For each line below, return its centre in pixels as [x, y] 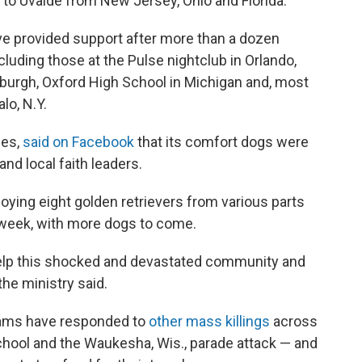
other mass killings [211, 322]
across [295, 322]
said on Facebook [78, 142]
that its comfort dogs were [221, 142]
